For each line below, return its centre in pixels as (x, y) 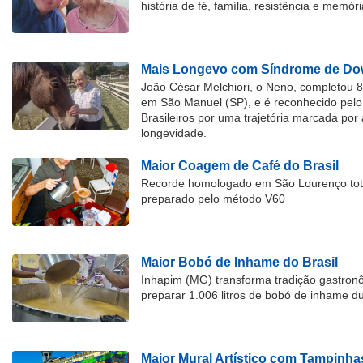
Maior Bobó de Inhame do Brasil (239, 263)
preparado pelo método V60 (213, 199)
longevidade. (174, 133)
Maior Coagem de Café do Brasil (240, 166)
